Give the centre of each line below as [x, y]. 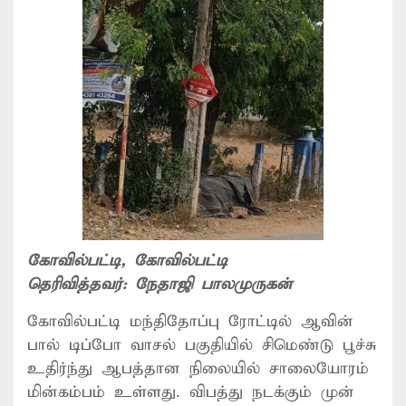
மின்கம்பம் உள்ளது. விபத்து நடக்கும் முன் [191, 392]
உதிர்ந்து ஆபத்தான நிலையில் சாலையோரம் [198, 368]
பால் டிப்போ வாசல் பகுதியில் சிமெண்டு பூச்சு [202, 345]
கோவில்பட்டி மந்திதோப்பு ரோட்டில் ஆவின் [190, 321]
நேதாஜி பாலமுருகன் [214, 284]
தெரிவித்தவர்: [81, 284]
